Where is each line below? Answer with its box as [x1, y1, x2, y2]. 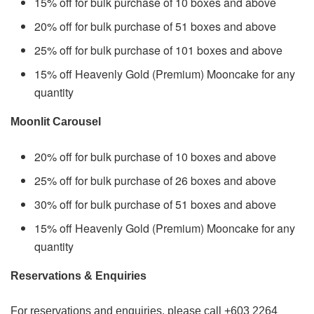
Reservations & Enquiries [11, 269, 146, 282]
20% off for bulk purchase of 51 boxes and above [34, 18, 277, 34]
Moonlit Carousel [11, 115, 101, 128]
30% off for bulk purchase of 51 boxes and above [34, 196, 277, 212]
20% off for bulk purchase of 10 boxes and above [34, 148, 277, 165]
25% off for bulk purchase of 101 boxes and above [34, 41, 283, 58]
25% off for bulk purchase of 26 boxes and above [34, 172, 277, 189]
